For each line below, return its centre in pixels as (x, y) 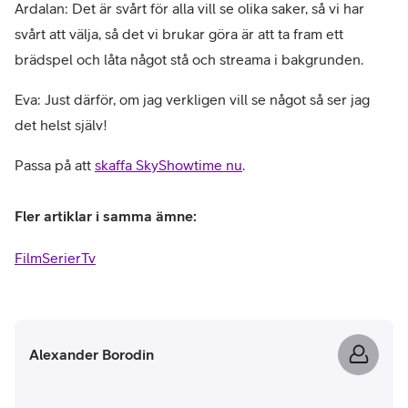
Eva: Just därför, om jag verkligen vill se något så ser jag (192, 99)
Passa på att (55, 164)
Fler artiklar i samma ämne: (106, 215)
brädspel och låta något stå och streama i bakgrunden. (189, 59)
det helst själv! (61, 124)
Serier (61, 257)
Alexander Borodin (92, 355)
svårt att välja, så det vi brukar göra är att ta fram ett (179, 33)
